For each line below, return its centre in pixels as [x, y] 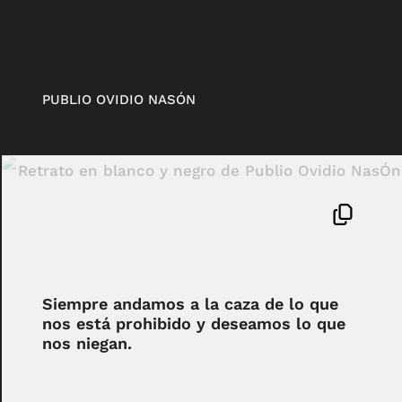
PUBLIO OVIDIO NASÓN [118, 100]
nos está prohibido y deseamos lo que [193, 323]
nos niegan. [87, 343]
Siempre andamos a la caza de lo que [190, 303]
